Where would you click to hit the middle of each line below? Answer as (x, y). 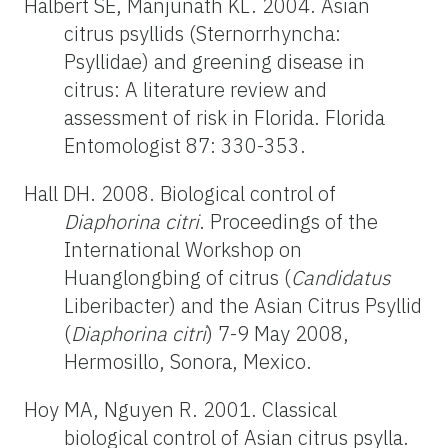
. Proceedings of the (288, 221)
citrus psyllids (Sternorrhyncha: (202, 33)
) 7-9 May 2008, (277, 333)
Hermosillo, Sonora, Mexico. (188, 361)
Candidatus (341, 277)
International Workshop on (183, 249)
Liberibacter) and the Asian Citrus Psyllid (243, 305)
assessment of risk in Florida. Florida (224, 117)
